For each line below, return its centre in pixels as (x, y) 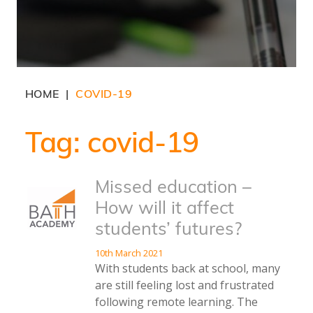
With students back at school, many (188, 269)
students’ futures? (168, 231)
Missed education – (173, 189)
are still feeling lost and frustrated (184, 285)
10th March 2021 (129, 253)
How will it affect (165, 210)
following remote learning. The (176, 302)
